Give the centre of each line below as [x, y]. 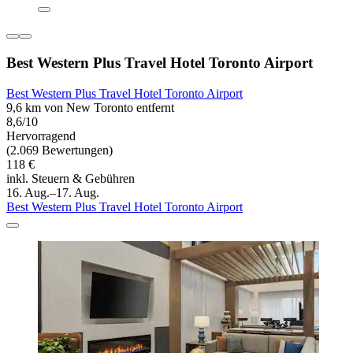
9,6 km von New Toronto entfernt [90, 107]
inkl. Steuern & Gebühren [71, 178]
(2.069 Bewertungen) [59, 150]
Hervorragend [41, 136]
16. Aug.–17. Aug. [53, 192]
